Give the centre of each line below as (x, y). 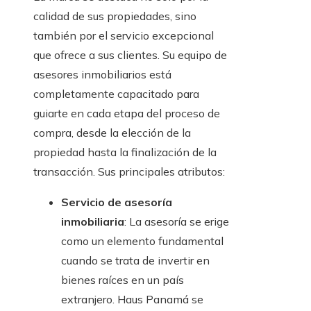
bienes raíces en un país (123, 279)
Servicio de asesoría (117, 202)
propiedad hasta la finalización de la (125, 152)
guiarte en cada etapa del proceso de (127, 113)
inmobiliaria (93, 221)
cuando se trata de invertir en (135, 260)
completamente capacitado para (116, 93)
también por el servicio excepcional (124, 35)
